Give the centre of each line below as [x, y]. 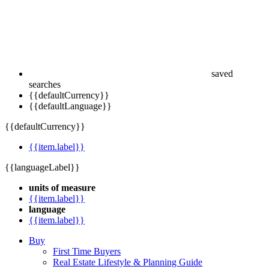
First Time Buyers [87, 251]
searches [45, 84]
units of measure [62, 188]
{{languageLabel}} [42, 167]
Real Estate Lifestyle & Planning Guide [128, 262]
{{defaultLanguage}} [70, 106]
